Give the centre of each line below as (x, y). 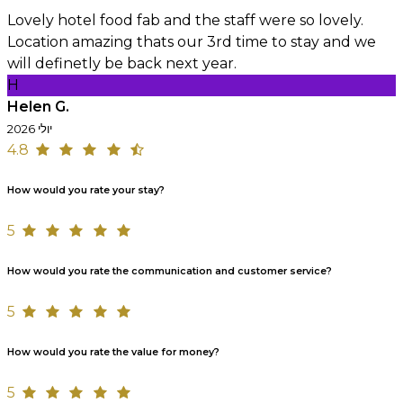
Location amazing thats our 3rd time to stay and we (192, 42)
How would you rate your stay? (86, 190)
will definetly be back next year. (122, 64)
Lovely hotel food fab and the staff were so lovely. (185, 21)
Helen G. (38, 107)
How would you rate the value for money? (113, 352)
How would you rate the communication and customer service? (170, 271)
